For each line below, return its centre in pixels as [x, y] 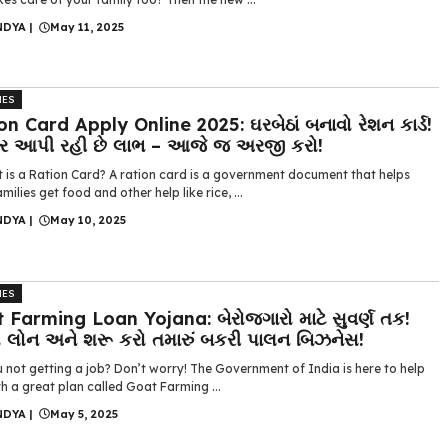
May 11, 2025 [87, 27]
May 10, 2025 [88, 220]
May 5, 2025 [84, 413]
